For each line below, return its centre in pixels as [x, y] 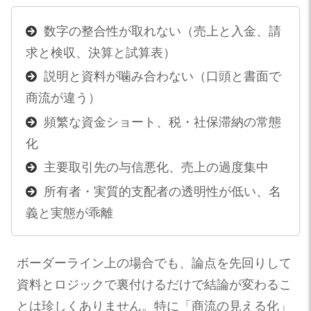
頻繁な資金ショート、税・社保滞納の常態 [162, 122]
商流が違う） [63, 98]
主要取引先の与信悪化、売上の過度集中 [156, 168]
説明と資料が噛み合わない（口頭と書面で [162, 77]
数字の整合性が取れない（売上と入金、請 [162, 31]
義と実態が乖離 [69, 213]
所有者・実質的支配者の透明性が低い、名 [162, 191]
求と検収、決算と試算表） [100, 52]
